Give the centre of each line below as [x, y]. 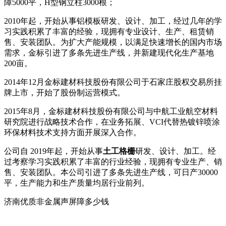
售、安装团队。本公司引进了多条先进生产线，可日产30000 [111, 172]
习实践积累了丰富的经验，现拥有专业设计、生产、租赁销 [109, 31]
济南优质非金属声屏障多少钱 [56, 201]
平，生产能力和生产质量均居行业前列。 [77, 183]
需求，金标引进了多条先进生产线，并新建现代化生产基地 [109, 52]
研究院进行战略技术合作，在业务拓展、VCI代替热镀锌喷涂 [112, 122]
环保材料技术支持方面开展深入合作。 [73, 132]
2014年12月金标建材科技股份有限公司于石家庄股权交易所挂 [113, 82]
